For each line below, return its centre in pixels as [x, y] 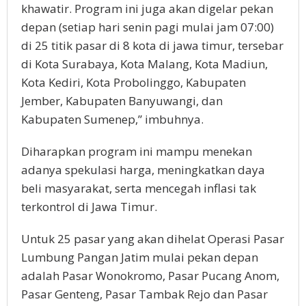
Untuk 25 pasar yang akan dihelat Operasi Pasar [153, 239]
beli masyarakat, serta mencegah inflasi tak [139, 189]
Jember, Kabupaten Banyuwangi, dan [122, 101]
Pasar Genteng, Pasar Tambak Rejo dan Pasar [144, 294]
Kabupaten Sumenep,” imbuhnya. [114, 120]
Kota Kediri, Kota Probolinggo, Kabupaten [134, 83]
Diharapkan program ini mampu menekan [137, 152]
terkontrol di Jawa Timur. [89, 207]
